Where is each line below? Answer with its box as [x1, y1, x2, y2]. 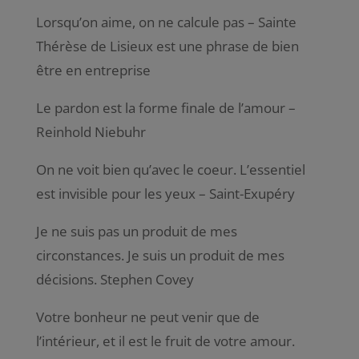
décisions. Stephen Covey [35, 269, 194, 288]
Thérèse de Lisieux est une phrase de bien [35, 36, 299, 55]
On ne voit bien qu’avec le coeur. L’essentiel [35, 159, 305, 179]
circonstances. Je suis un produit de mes [35, 245, 284, 264]
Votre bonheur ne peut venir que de [35, 307, 260, 326]
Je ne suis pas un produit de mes [35, 221, 237, 240]
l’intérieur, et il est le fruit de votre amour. [35, 331, 295, 350]
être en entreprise [35, 60, 151, 79]
